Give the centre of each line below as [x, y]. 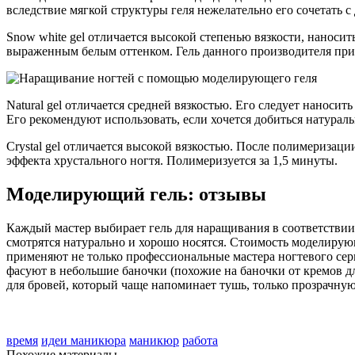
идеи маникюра [84, 340]
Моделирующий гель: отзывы [136, 194]
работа [200, 340]
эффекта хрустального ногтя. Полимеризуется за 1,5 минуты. [172, 160]
